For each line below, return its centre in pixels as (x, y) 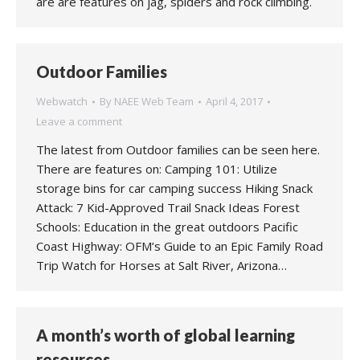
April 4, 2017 (234, 101)
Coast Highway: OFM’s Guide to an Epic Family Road (180, 246)
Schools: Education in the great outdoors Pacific (167, 227)
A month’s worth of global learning (166, 335)
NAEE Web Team (154, 101)
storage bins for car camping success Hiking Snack (174, 188)
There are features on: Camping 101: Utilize (157, 169)
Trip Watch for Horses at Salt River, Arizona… (162, 265)
